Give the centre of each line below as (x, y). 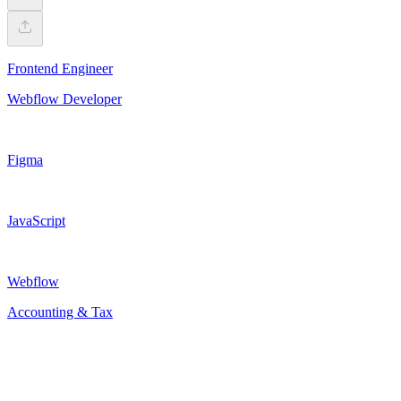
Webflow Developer (64, 98)
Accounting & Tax (60, 311)
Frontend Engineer (60, 68)
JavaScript (36, 220)
